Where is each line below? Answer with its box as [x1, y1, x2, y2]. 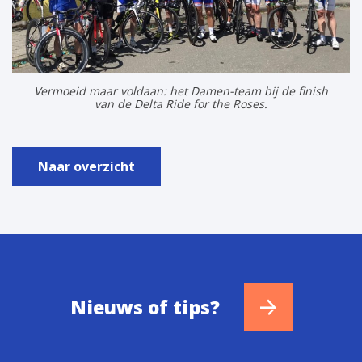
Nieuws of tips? [69, 294, 220, 320]
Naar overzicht [38, 157, 135, 175]
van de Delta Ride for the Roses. [95, 95, 267, 112]
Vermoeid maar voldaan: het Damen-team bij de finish [34, 82, 328, 99]
